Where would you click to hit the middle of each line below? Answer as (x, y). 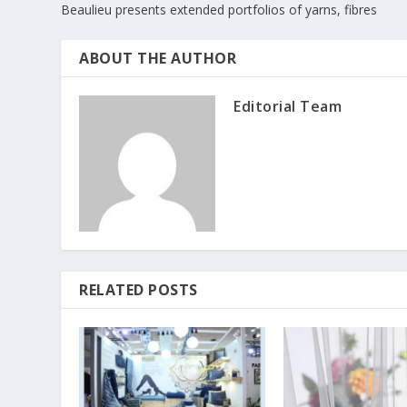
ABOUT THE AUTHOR (158, 58)
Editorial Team (288, 106)
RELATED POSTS (139, 289)
